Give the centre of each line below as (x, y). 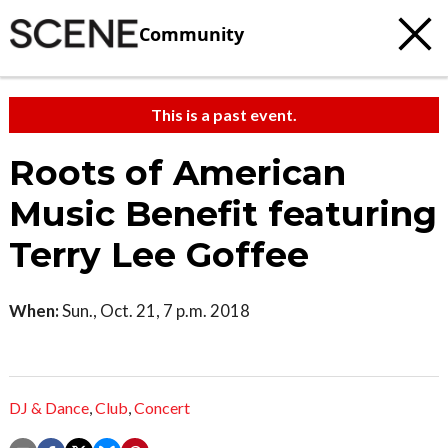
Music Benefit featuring (223, 214)
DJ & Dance (49, 408)
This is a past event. (224, 114)
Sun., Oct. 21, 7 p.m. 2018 (154, 310)
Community (191, 33)
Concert (162, 408)
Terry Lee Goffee (159, 255)
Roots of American (177, 173)
